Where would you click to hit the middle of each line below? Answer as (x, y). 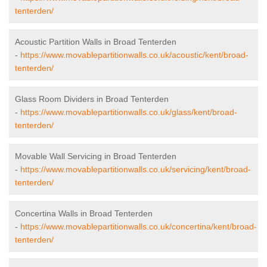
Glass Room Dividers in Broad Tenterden (92, 99)
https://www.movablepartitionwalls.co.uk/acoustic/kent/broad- (134, 55)
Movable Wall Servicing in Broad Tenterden (96, 156)
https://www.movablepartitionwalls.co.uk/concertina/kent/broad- (139, 227)
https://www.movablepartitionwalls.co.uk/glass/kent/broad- (129, 112)
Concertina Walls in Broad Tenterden (84, 214)
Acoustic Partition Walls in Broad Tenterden (96, 42)
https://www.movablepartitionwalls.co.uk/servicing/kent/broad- (136, 170)
